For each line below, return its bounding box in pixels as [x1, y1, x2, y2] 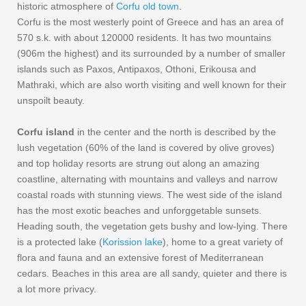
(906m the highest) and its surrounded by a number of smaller [17, 48, 286, 59]
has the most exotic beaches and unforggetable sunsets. [17, 205, 262, 217]
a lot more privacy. [17, 283, 96, 295]
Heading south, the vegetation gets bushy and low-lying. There [17, 221, 288, 232]
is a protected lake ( [17, 236, 102, 248]
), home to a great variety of [163, 236, 283, 248]
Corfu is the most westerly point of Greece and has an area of [17, 16, 283, 28]
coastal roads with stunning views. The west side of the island [17, 189, 282, 201]
